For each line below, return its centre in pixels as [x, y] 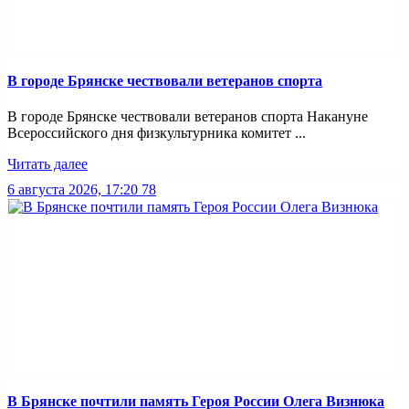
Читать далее [47, 164]
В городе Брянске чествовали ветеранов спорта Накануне [188, 117]
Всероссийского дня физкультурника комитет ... [157, 133]
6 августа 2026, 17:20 [73, 190]
